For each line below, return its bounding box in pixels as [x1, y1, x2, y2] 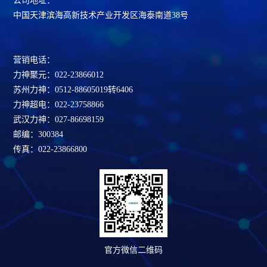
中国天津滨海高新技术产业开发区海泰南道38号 [13, 11, 189, 20]
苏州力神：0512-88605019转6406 [13, 85, 133, 95]
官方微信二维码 [104, 246, 163, 255]
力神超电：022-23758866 [13, 100, 104, 110]
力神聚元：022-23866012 [13, 70, 104, 80]
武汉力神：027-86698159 [13, 115, 104, 125]
